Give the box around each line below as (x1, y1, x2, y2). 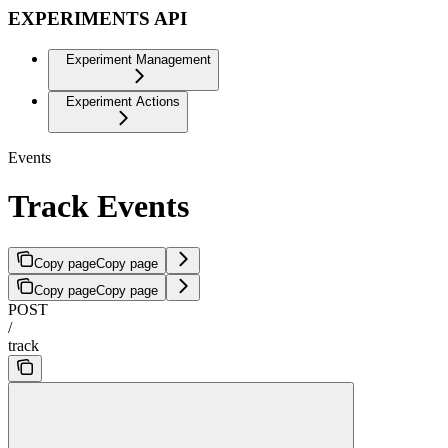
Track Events (8, 188, 189, 225)
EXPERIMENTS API (8, 8, 187, 30)
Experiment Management (66, 51, 211, 67)
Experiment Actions (66, 93, 180, 109)
